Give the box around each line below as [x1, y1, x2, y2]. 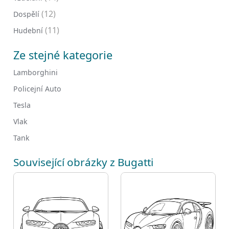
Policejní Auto [13, 84, 61, 94]
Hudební [13, 26, 43, 35]
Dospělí [13, 9, 39, 19]
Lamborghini [13, 67, 58, 77]
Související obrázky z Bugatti [13, 155, 153, 169]
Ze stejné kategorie [13, 48, 112, 62]
